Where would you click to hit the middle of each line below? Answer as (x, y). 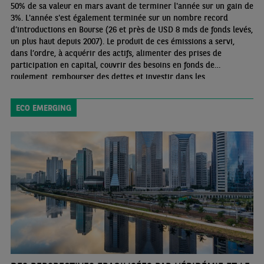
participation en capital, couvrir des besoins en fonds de (112, 65)
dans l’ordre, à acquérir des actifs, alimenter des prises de (116, 53)
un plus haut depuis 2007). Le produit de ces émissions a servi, (122, 41)
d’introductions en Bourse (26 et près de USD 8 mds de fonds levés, (131, 29)
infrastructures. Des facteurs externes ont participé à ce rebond (154, 88)
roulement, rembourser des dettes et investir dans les (108, 76)
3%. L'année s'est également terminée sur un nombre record (119, 17)
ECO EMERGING (43, 108)
